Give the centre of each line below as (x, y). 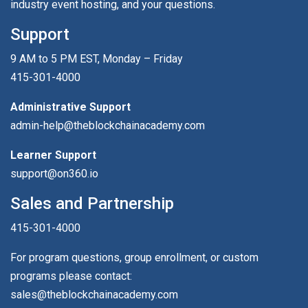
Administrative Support (70, 107)
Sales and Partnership (92, 203)
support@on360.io (54, 173)
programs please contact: (71, 276)
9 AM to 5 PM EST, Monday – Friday (97, 58)
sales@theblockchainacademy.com (94, 294)
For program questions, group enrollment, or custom (134, 257)
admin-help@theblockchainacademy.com (108, 125)
